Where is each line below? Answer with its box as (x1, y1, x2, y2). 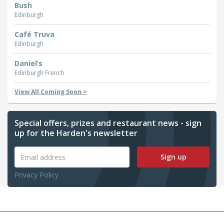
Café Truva (14, 29, 54, 39)
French (45, 68, 64, 77)
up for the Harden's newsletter (14, 127, 137, 139)
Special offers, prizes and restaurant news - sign (14, 117, 201, 129)
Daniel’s (14, 58, 42, 68)
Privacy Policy (14, 170, 58, 180)
